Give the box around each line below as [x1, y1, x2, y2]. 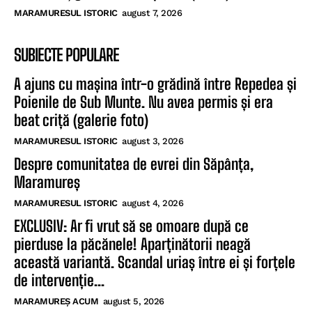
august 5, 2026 [102, 295, 164, 306]
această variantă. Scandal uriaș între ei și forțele [14, 252, 295, 272]
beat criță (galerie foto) [14, 110, 148, 130]
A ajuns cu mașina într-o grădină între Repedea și [14, 74, 297, 93]
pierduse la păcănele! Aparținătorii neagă [14, 234, 251, 253]
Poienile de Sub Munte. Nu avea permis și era [14, 92, 273, 111]
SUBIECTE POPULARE [14, 44, 119, 65]
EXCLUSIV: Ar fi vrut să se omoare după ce [14, 216, 249, 235]
